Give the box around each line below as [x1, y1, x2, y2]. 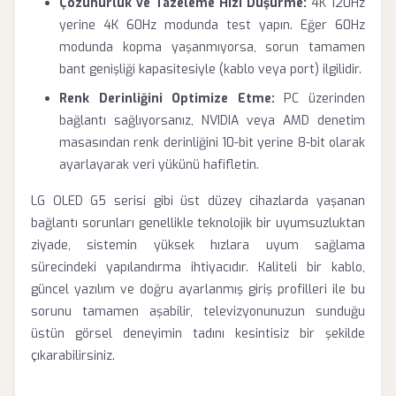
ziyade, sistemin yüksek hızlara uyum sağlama [31, 237, 365, 254]
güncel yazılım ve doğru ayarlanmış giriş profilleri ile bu [31, 281, 365, 298]
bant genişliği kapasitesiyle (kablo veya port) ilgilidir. [59, 61, 362, 78]
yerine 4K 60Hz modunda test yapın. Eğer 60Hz [59, 17, 365, 34]
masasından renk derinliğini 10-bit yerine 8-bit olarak [59, 134, 365, 151]
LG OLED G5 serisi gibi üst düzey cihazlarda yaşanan [31, 193, 365, 209]
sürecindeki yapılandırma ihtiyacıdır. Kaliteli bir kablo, [31, 259, 365, 276]
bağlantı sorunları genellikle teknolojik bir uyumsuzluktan [31, 215, 365, 232]
